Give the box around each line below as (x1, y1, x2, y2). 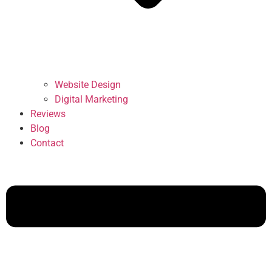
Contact (30, 137, 64, 149)
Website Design (55, 79, 121, 91)
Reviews (30, 108, 66, 120)
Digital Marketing (55, 93, 128, 106)
